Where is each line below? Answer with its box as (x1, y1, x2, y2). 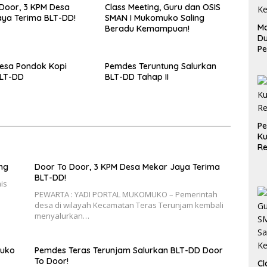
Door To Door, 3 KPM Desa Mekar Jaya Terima (34, 162, 220, 173)
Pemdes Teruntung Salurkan (104, 61, 216, 72)
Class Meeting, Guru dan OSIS (104, 2, 221, 13)
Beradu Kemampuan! (104, 23, 190, 35)
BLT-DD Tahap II (104, 72, 169, 83)
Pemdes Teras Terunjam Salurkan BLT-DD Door (34, 245, 223, 256)
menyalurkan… (34, 210, 89, 222)
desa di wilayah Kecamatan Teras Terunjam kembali (34, 200, 223, 211)
